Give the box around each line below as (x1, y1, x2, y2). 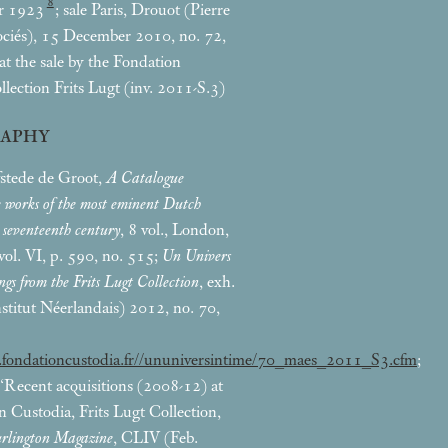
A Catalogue (106, 168, 184, 187)
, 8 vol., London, (120, 220, 229, 239)
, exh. (199, 272, 235, 291)
